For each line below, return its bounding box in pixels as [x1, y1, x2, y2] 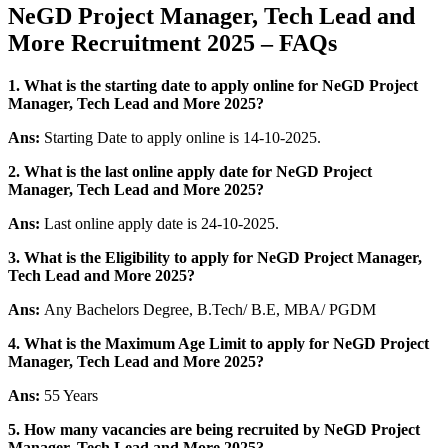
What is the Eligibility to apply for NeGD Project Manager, [24, 248, 422, 266]
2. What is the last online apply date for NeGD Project [8, 162, 372, 180]
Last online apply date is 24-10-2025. [40, 214, 279, 232]
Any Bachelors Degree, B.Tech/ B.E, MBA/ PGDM [44, 300, 376, 318]
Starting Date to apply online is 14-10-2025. [40, 128, 321, 146]
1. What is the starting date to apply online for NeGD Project [8, 76, 418, 94]
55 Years [44, 386, 98, 404]
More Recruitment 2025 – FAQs [8, 29, 337, 56]
